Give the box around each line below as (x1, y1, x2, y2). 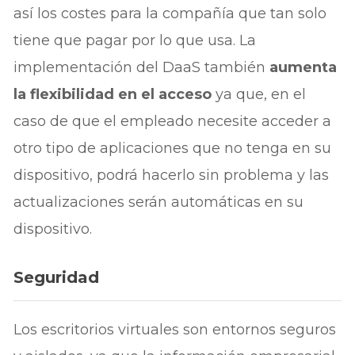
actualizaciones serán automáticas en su (13, 193, 304, 212)
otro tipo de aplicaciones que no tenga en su (13, 139, 332, 158)
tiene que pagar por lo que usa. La (13, 32, 257, 50)
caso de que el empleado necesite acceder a (13, 113, 332, 131)
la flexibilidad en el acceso (13, 86, 212, 104)
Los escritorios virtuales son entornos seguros (13, 321, 337, 338)
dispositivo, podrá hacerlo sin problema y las (13, 166, 330, 185)
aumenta (269, 59, 338, 77)
